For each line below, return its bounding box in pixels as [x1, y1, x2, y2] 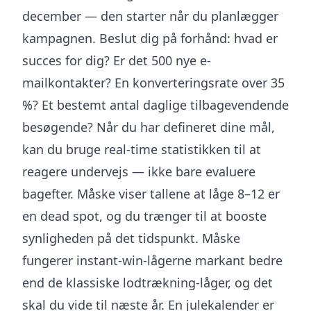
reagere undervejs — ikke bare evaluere [22, 163, 255, 180]
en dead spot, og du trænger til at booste [22, 208, 267, 224]
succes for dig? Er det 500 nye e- [22, 52, 211, 69]
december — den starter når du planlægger [22, 8, 278, 24]
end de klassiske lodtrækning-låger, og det [22, 274, 273, 291]
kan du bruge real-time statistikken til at [22, 141, 261, 158]
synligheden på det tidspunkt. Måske [22, 230, 240, 246]
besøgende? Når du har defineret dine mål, [22, 119, 275, 135]
